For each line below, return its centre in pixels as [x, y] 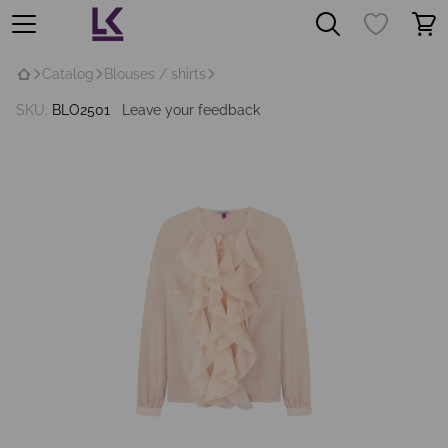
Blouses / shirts [155, 74]
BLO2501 [79, 110]
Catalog [68, 74]
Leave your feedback [191, 110]
